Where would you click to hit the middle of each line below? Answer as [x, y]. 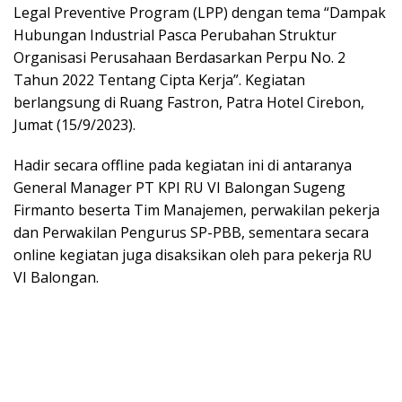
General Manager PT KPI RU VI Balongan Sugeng [179, 188]
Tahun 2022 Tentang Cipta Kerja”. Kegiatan [159, 80]
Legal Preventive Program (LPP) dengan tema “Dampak [200, 13]
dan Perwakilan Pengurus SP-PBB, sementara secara [191, 233]
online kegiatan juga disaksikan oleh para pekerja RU [193, 255]
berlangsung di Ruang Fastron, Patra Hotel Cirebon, [189, 103]
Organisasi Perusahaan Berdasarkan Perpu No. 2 [179, 58]
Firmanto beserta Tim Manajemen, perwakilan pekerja [197, 210]
